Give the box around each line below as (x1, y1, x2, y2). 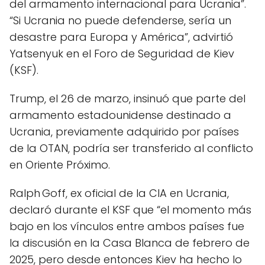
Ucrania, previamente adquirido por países (9, 124, 239, 139)
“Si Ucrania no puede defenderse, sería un (9, 13, 231, 28)
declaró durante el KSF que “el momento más (9, 202, 251, 217)
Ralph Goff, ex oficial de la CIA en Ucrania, (9, 186, 229, 201)
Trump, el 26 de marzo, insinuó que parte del (9, 91, 245, 106)
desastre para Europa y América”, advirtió (9, 30, 233, 44)
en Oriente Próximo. (9, 157, 110, 172)
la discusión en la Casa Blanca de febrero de (9, 235, 250, 250)
